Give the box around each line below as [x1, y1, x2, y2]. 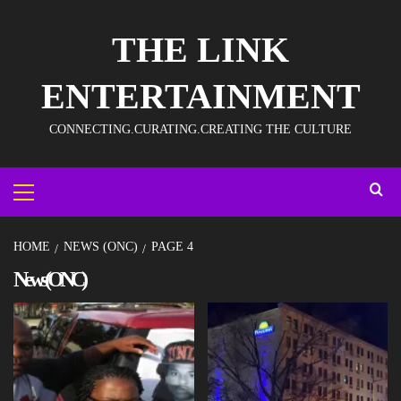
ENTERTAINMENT [40, 76, 361, 116]
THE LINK [112, 30, 289, 70]
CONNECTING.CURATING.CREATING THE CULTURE [49, 123, 352, 136]
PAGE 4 [151, 240, 193, 253]
